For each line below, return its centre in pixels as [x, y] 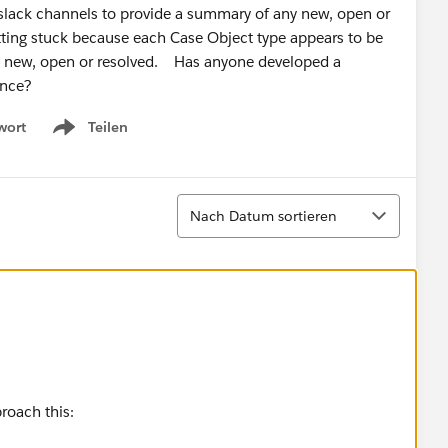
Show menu [88, 137]
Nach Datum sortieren [263, 215]
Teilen [108, 127]
